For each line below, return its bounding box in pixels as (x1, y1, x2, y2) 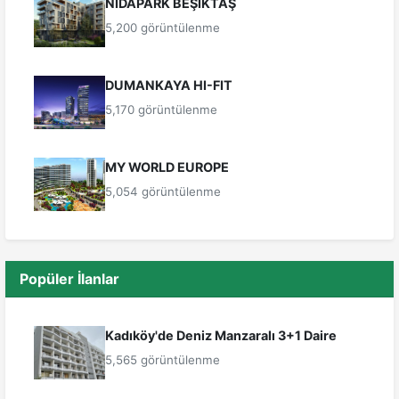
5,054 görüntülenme (105, 184, 221, 199)
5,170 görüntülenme (105, 102, 217, 118)
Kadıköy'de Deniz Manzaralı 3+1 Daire (105, 328, 337, 344)
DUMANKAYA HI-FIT (105, 77, 232, 94)
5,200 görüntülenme (105, 20, 220, 36)
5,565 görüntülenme (105, 353, 220, 368)
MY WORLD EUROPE (105, 159, 229, 175)
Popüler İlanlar (20, 270, 119, 289)
